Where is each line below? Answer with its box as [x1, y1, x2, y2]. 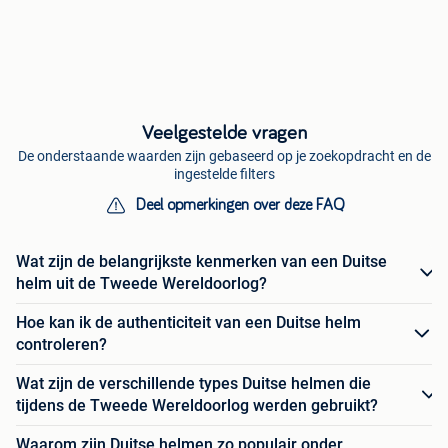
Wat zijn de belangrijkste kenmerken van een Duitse [16, 252, 387, 272]
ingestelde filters [173, 166, 275, 183]
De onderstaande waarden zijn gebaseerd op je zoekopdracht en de [17, 148, 431, 165]
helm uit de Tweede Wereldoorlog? [16, 274, 267, 294]
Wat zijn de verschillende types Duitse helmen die [16, 374, 371, 394]
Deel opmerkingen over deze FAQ [135, 197, 345, 214]
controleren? [16, 335, 107, 355]
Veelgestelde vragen [141, 123, 307, 144]
